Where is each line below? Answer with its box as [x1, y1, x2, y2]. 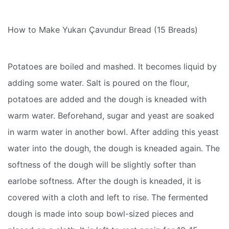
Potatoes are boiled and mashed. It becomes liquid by [8, 61, 217, 72]
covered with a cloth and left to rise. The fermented [8, 192, 208, 202]
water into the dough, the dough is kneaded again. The [8, 143, 220, 153]
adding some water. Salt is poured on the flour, [8, 78, 189, 88]
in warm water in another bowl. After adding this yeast [8, 127, 219, 137]
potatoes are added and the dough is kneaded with [8, 94, 207, 104]
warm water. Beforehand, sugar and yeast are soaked [8, 110, 214, 121]
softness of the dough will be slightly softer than [8, 159, 196, 170]
